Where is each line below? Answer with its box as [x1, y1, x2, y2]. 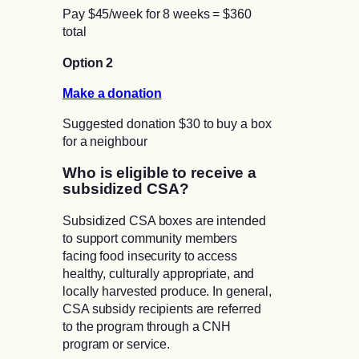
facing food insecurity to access [63, 248, 237, 264]
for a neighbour [63, 134, 147, 149]
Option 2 [63, 54, 114, 70]
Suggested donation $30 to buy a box [63, 116, 272, 131]
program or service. [63, 337, 173, 352]
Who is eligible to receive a [63, 163, 257, 181]
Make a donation [63, 85, 162, 100]
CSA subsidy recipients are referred [63, 301, 261, 317]
